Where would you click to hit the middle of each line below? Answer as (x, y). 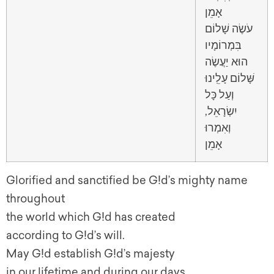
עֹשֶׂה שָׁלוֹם (229, 28)
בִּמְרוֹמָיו (223, 45)
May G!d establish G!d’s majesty (91, 254)
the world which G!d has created (91, 217)
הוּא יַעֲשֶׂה (226, 61)
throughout (35, 199)
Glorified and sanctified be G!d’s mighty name (127, 181)
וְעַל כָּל (220, 94)
